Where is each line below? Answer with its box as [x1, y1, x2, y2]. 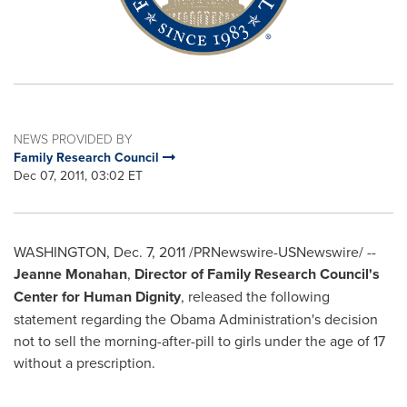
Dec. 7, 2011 [114, 242, 185, 262]
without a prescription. [14, 352, 155, 372]
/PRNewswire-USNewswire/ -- [185, 242, 376, 262]
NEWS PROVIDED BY [14, 130, 133, 147]
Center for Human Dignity [14, 286, 181, 307]
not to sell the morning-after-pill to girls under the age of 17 [14, 331, 385, 351]
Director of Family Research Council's [134, 263, 380, 284]
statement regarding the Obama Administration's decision [14, 309, 378, 329]
